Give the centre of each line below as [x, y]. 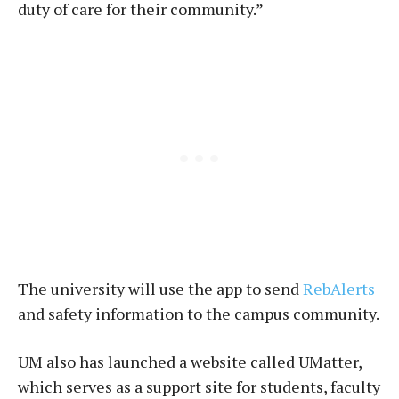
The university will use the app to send [160, 289]
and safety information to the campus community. [199, 313]
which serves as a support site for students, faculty [199, 387]
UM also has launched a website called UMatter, [190, 362]
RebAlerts [339, 289]
